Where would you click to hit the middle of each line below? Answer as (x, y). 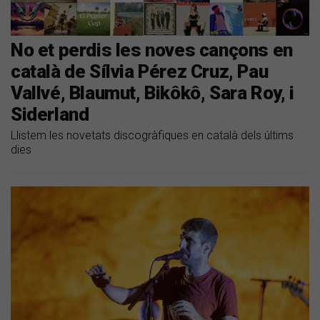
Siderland (50, 114)
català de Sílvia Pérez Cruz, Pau (140, 71)
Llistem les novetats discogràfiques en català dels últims (152, 135)
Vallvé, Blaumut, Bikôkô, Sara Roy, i (152, 92)
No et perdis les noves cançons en (152, 50)
